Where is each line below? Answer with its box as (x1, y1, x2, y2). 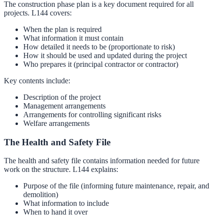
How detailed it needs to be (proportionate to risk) (23, 42, 175, 51)
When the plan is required (23, 25, 102, 33)
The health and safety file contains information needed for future (4, 156, 200, 165)
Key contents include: (4, 76, 70, 85)
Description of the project (23, 93, 101, 101)
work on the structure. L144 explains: (4, 165, 118, 174)
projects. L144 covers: (4, 8, 72, 17)
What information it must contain (23, 33, 124, 42)
